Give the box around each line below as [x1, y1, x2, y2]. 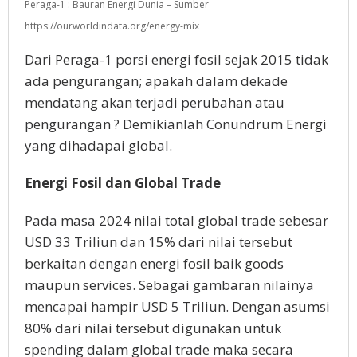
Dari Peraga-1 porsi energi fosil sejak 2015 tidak [25, 50, 328, 69]
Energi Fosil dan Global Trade [25, 174, 221, 192]
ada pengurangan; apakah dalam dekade [25, 72, 288, 90]
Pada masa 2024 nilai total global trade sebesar [25, 211, 328, 229]
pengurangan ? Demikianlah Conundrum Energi [25, 115, 327, 133]
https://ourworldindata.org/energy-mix [25, 19, 199, 33]
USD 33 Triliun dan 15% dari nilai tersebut [25, 233, 292, 251]
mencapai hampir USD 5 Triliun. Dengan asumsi [25, 297, 330, 316]
